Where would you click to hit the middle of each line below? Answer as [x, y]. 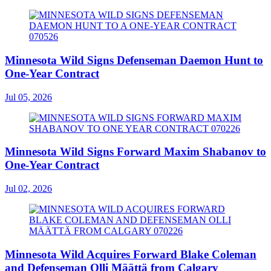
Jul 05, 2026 [28, 97]
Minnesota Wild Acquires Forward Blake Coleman [131, 254]
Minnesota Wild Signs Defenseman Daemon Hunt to [134, 60]
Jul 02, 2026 [28, 189]
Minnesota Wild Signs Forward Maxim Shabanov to [135, 152]
